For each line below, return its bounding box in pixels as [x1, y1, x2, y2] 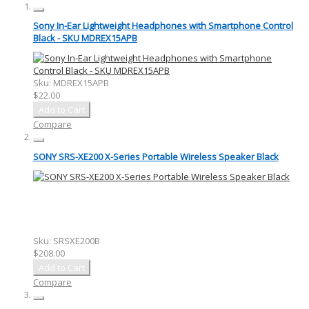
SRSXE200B [53, 234, 100, 247]
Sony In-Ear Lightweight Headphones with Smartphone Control [33, 19, 293, 32]
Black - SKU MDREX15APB [33, 32, 137, 45]
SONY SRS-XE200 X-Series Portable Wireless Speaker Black [33, 150, 279, 163]
